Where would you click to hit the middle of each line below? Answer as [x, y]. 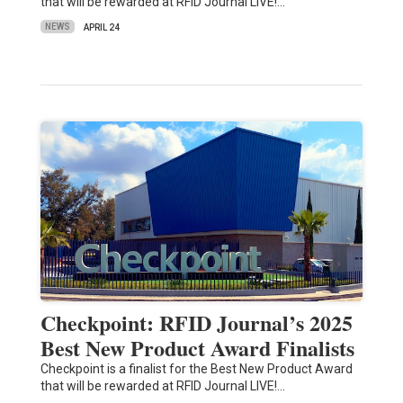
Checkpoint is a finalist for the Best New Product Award [196, 368]
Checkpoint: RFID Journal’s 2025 [196, 322]
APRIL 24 [101, 27]
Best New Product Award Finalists [197, 347]
